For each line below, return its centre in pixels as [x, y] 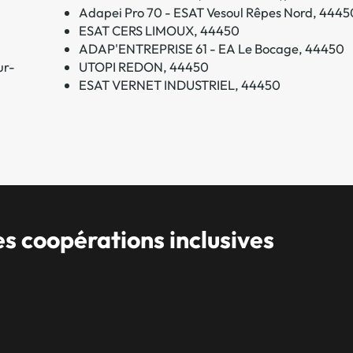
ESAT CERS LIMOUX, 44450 [159, 30]
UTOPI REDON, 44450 [143, 66]
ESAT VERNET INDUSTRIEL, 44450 [179, 84]
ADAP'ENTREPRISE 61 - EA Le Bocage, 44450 [211, 48]
